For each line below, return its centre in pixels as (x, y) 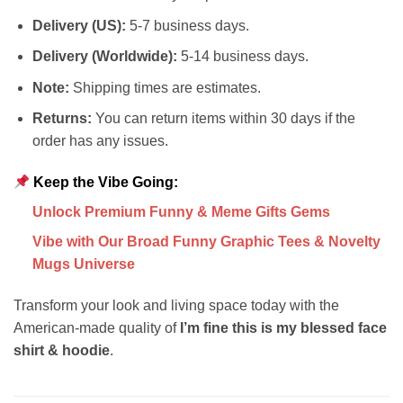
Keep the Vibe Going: (104, 183)
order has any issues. (100, 141)
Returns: (62, 119)
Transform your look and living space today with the (176, 306)
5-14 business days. (242, 57)
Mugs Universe (83, 264)
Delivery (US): (79, 25)
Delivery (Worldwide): (104, 57)
